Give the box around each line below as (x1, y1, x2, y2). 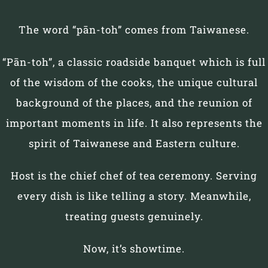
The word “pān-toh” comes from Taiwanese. (19, 23, 249, 37)
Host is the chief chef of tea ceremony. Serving (11, 169, 257, 183)
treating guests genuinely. (65, 209, 203, 224)
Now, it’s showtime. (83, 242, 185, 256)
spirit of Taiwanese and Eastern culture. (28, 136, 240, 151)
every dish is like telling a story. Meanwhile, (17, 189, 251, 203)
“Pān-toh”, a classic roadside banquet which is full (2, 55, 266, 69)
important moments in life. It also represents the (5, 116, 263, 130)
